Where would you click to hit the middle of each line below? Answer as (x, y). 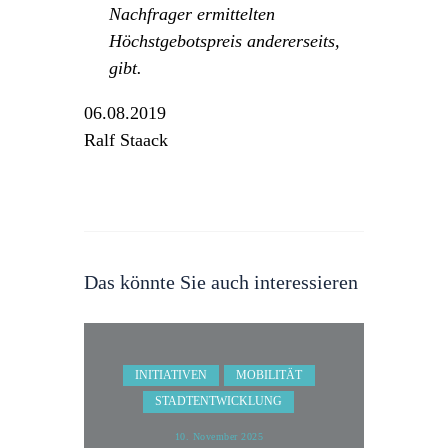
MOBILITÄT (269, 375)
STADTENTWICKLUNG (219, 401)
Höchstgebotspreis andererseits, (224, 40)
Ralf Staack (126, 139)
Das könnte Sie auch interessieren (221, 283)
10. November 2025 (219, 436)
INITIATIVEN (170, 375)
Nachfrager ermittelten (192, 13)
